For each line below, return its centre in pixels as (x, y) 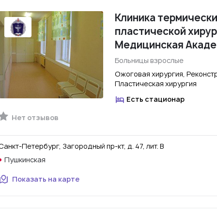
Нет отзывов (34, 117)
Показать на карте (46, 179)
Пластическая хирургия (156, 84)
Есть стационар (155, 99)
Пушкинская (25, 160)
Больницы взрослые (149, 60)
